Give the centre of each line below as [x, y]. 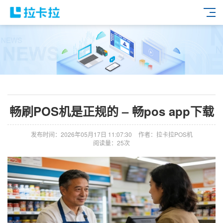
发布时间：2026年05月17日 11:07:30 [81, 134]
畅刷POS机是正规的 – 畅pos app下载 [111, 111]
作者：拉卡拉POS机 [165, 134]
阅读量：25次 [111, 143]
